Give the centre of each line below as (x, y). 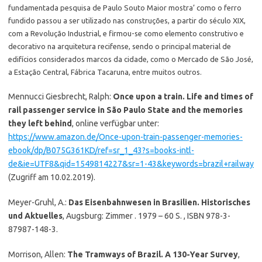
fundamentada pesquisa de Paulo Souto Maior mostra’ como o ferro (125, 8)
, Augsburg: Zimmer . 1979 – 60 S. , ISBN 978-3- (146, 216)
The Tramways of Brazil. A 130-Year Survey (153, 254)
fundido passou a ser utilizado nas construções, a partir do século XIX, (127, 20)
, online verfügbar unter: (116, 123)
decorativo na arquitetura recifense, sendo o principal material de (120, 46)
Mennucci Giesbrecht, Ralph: (61, 96)
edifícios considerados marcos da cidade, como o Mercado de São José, (131, 59)
